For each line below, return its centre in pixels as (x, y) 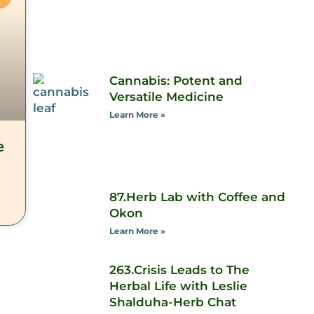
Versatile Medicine (166, 97)
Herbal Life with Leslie (178, 286)
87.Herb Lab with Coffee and (197, 197)
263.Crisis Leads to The (179, 270)
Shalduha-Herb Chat (172, 302)
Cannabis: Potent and (176, 81)
